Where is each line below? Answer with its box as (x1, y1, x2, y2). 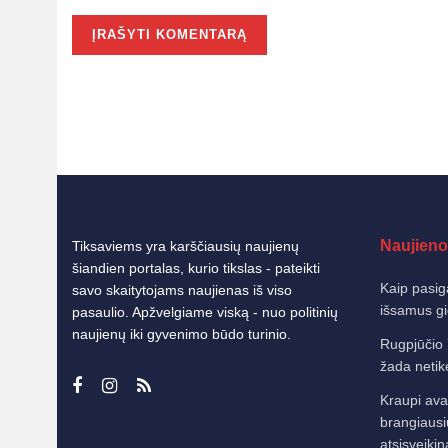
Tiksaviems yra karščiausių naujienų (72, 238, 299, 254)
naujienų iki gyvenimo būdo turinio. (72, 326, 291, 342)
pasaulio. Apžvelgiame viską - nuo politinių (72, 304, 338, 320)
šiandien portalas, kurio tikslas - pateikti (72, 260, 320, 276)
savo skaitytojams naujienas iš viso (72, 282, 292, 298)
